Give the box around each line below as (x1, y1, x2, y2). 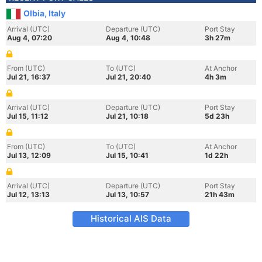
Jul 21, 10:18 (106, 112, 149, 120)
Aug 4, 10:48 (106, 33, 150, 42)
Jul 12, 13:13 (7, 190, 50, 199)
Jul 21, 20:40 (106, 73, 151, 81)
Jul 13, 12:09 (7, 151, 51, 160)
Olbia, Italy (23, 8, 65, 18)
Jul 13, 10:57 (106, 190, 149, 199)
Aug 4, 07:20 (7, 33, 52, 42)
